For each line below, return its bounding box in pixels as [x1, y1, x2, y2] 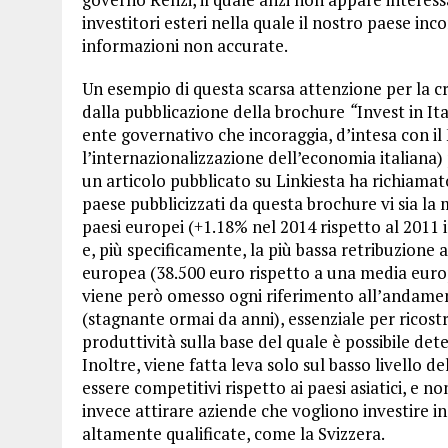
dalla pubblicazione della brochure [82, 100, 349, 123]
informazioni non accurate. [82, 34, 288, 57]
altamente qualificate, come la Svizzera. [82, 422, 385, 445]
